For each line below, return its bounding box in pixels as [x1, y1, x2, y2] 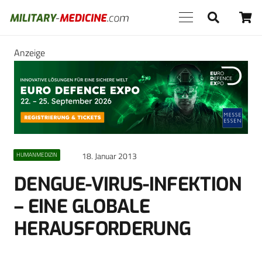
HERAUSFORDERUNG [14, 216, 191, 242]
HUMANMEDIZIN [16, 150, 57, 160]
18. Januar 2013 [82, 150, 137, 163]
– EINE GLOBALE [14, 194, 150, 219]
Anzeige [14, 46, 45, 60]
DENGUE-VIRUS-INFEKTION [14, 172, 242, 197]
